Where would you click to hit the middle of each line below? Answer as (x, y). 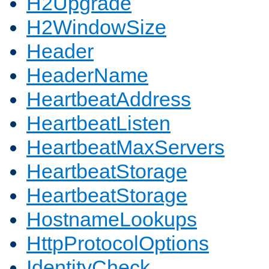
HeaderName (87, 75)
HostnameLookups (112, 219)
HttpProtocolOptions (118, 243)
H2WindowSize (96, 27)
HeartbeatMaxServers (125, 147)
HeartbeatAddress (109, 99)
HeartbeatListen (98, 123)
